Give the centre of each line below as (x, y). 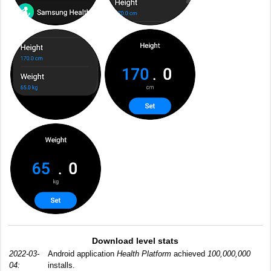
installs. (61, 265)
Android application (82, 254)
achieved (189, 254)
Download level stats (135, 241)
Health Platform (144, 254)
